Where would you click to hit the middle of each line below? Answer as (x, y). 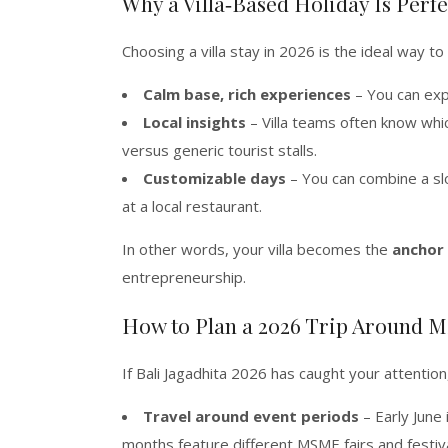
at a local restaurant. (192, 205)
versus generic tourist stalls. (219, 149)
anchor (418, 248)
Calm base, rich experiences (247, 93)
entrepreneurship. (184, 276)
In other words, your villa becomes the (257, 248)
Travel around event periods (251, 415)
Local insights (194, 121)
